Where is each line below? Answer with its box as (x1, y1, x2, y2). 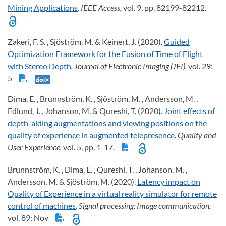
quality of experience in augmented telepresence (8, 130, 175, 140)
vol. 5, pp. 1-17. (63, 142, 118, 152)
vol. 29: (188, 61, 213, 71)
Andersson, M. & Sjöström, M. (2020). (8, 177, 137, 187)
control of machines (8, 201, 76, 211)
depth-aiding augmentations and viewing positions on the (8, 118, 207, 128)
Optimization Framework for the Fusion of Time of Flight (8, 49, 203, 59)
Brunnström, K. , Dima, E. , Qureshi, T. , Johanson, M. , (8, 164, 187, 175)
